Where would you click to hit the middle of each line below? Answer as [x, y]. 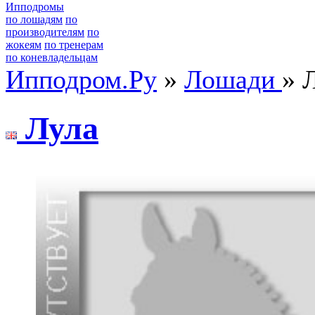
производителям [45, 32]
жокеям [24, 45]
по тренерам [74, 45]
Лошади [233, 79]
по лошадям [34, 19]
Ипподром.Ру [81, 79]
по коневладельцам [52, 57]
